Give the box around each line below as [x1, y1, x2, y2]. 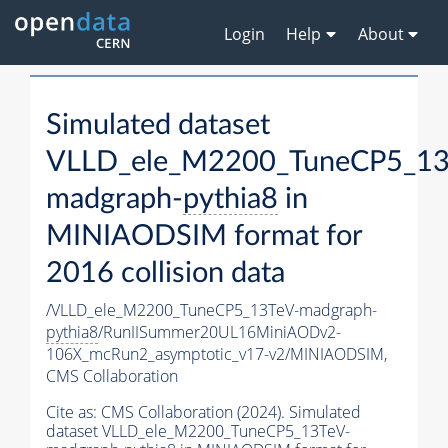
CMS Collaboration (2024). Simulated [101, 401, 361, 424]
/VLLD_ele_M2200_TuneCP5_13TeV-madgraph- [46, 299, 377, 322]
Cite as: [46, 401, 101, 424]
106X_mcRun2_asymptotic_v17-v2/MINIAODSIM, [46, 343, 387, 366]
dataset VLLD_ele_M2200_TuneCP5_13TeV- [46, 420, 350, 443]
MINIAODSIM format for [46, 222, 362, 252]
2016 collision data [46, 259, 285, 289]
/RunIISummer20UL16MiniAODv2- [98, 321, 341, 344]
